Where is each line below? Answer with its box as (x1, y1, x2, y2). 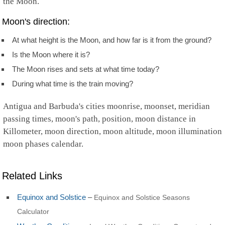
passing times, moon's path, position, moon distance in (3, 114, 196, 124)
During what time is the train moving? (12, 79, 133, 88)
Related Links (2, 170, 62, 181)
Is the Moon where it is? (12, 50, 90, 59)
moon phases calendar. (3, 139, 83, 149)
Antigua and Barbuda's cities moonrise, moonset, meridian (3, 101, 210, 111)
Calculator (17, 207, 49, 215)
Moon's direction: (2, 17, 70, 27)
